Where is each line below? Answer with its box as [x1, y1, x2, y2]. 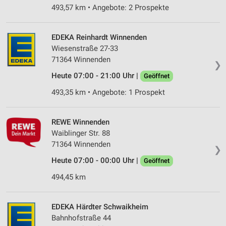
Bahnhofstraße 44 [51, 213, 111, 223]
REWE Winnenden [51, 118, 109, 127]
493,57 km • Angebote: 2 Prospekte [51, 3, 169, 13]
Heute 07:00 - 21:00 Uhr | [51, 71, 140, 81]
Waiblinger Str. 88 [51, 129, 110, 138]
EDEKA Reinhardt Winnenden [51, 33, 147, 42]
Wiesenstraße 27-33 [51, 44, 118, 53]
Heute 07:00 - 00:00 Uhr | [51, 156, 140, 165]
